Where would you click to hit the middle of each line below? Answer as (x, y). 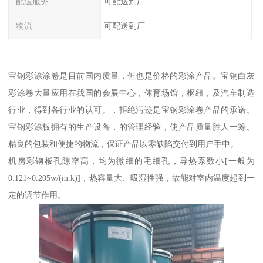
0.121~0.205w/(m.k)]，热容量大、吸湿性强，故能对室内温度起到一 (131, 178)
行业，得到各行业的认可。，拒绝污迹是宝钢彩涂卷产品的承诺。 (131, 109)
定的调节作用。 (37, 195)
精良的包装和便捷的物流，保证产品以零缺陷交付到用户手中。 (124, 144)
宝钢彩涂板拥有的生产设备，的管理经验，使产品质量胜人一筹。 (131, 127)
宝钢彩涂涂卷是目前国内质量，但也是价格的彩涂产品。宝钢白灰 (131, 75)
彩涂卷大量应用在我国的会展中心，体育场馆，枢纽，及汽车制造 (131, 92)
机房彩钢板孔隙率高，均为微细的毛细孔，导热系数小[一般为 (131, 161)
